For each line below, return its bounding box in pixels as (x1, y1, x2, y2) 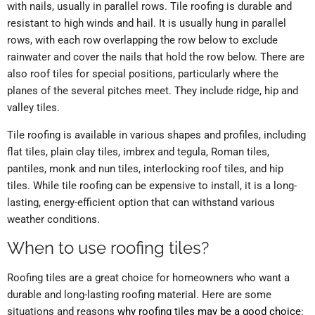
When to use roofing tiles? (7, 238, 209, 259)
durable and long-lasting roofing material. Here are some (7, 288, 271, 302)
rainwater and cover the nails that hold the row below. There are (7, 51, 304, 64)
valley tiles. (7, 101, 60, 115)
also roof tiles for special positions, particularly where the (7, 67, 278, 81)
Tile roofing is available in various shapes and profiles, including (7, 129, 306, 142)
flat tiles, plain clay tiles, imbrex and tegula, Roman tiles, (7, 146, 269, 159)
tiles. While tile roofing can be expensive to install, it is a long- (7, 179, 297, 193)
